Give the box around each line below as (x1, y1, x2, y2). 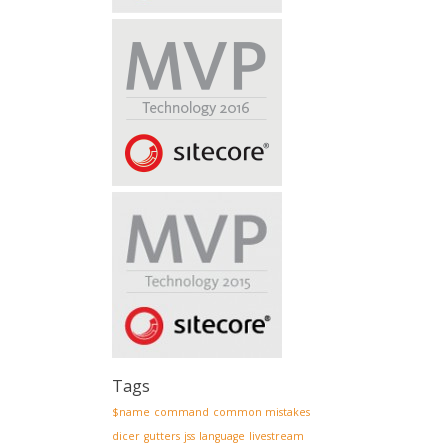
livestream (249, 428, 304, 443)
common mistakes (213, 404, 310, 419)
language (199, 428, 245, 443)
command (154, 404, 209, 419)
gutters (144, 428, 180, 443)
